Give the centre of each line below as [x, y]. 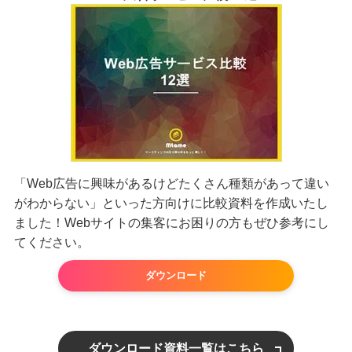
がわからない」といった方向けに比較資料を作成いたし [171, 203]
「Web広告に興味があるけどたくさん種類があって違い [171, 184]
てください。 [51, 243]
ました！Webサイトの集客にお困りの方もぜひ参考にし [171, 223]
